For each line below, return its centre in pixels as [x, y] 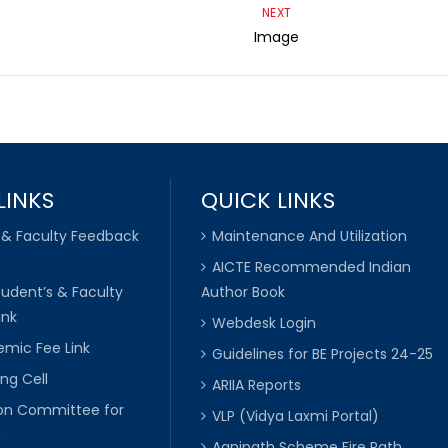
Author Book [242, 291]
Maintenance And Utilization [309, 235]
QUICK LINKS [267, 200]
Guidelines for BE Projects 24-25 [322, 353]
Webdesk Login [263, 322]
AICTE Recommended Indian [311, 266]
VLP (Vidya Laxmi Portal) [295, 415]
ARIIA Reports [256, 384]
